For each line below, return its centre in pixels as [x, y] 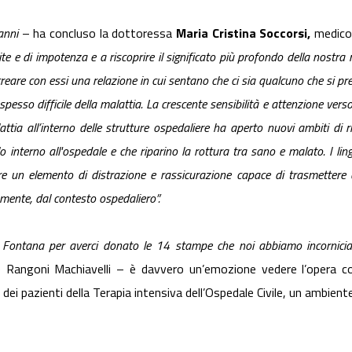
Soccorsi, [285, 33]
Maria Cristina [218, 33]
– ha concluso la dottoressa [97, 33]
